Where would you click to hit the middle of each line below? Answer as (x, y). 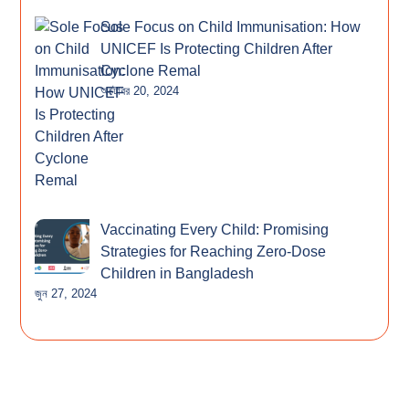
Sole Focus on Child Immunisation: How (231, 26)
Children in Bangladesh (177, 273)
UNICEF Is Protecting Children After (216, 48)
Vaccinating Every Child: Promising (215, 229)
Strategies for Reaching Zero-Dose (213, 251)
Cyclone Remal (151, 70)
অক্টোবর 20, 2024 (140, 90)
